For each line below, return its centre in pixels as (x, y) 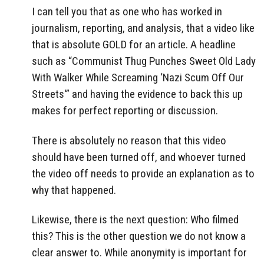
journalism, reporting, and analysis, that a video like (143, 28)
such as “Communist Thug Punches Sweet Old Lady (144, 61)
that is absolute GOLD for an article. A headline (134, 44)
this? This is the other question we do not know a (139, 236)
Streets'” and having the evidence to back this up (137, 94)
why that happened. (74, 190)
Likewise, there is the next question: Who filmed (135, 220)
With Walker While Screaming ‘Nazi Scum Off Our (138, 77)
